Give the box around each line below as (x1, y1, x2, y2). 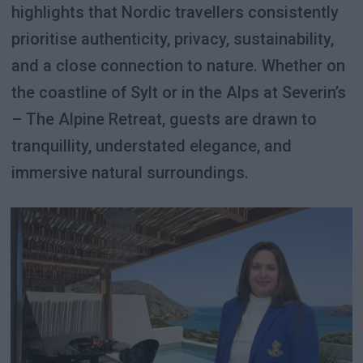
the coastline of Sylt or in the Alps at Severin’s (11, 82, 346, 102)
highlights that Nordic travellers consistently (11, 2, 339, 22)
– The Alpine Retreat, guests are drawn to (11, 109, 317, 129)
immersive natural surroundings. (11, 162, 249, 182)
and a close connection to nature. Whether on (11, 55, 345, 75)
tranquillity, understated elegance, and (11, 135, 292, 156)
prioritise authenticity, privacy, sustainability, (11, 28, 334, 49)
